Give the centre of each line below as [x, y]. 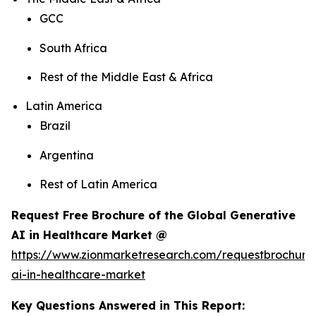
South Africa [73, 48]
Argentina [67, 155]
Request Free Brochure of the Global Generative [153, 215]
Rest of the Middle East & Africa [126, 77]
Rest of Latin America [98, 184]
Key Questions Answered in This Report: [128, 306]
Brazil [55, 126]
